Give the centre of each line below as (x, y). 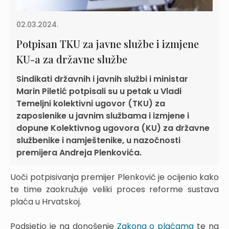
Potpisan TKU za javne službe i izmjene (108, 43)
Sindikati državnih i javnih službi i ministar (102, 79)
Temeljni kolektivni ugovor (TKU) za (91, 103)
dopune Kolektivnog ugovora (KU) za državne (113, 128)
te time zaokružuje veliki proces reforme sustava (114, 189)
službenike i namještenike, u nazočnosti (98, 140)
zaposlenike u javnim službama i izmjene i (103, 116)
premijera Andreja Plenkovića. (79, 152)
